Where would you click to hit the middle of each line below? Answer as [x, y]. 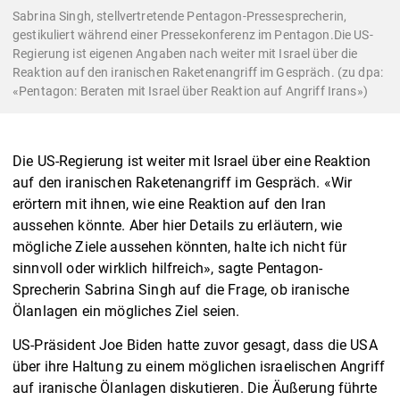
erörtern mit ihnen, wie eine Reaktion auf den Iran [170, 204]
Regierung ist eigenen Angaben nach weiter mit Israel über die [185, 53]
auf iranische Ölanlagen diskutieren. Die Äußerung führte [195, 387]
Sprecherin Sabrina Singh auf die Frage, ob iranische [181, 289]
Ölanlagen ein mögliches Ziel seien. [128, 311]
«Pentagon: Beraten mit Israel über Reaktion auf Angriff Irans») [190, 91]
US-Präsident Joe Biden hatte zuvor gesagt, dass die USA [195, 345]
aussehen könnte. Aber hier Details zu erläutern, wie [178, 225]
